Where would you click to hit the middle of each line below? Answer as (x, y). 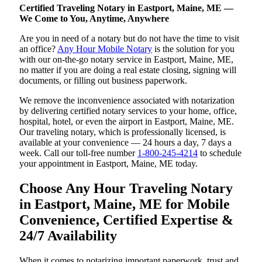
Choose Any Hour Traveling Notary (126, 188)
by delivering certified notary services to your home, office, (128, 111)
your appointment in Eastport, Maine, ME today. (108, 163)
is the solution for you (193, 49)
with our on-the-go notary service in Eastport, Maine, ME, (126, 59)
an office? (38, 49)
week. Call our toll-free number (78, 153)
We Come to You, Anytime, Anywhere (94, 18)
